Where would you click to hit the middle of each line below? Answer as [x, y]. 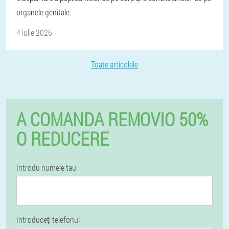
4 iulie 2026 [34, 32]
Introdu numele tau [46, 167]
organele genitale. [44, 12]
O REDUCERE [63, 139]
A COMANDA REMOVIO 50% [112, 119]
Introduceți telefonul [48, 220]
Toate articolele [114, 64]
